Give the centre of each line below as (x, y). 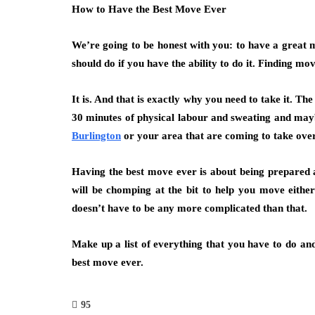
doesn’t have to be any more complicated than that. (189, 208)
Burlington (96, 136)
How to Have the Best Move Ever (149, 9)
